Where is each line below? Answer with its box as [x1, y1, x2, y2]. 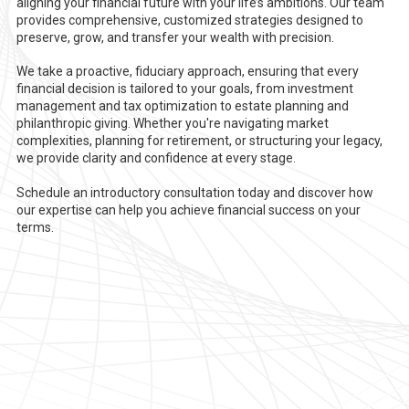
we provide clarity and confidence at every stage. [16, 151, 296, 166]
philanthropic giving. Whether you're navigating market [16, 116, 329, 131]
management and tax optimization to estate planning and [16, 99, 349, 114]
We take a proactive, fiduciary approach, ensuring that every [16, 64, 359, 79]
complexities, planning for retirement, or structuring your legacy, [16, 133, 383, 149]
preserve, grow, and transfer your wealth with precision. [16, 30, 334, 45]
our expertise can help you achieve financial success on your [16, 202, 361, 217]
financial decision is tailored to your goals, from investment [16, 81, 353, 97]
